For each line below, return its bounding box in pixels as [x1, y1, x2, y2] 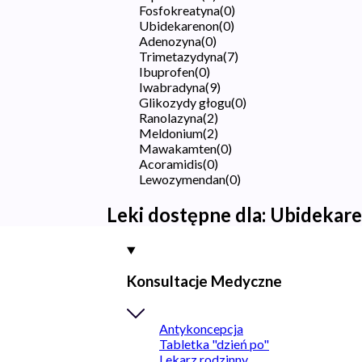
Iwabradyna [139, 78, 205, 95]
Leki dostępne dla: [107, 202, 266, 226]
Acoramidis [139, 155, 203, 171]
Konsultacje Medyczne [127, 272, 282, 291]
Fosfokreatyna [139, 2, 220, 18]
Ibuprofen [139, 63, 195, 79]
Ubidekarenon [139, 17, 219, 33]
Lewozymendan [139, 170, 225, 187]
